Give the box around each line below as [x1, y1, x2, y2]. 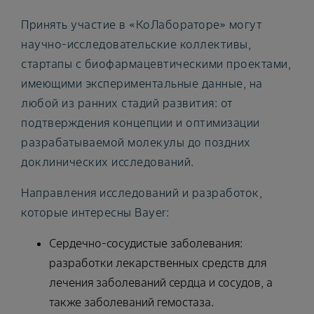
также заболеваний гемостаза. [49, 294, 214, 309]
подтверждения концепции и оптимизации [21, 115, 260, 130]
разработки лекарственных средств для [49, 255, 266, 270]
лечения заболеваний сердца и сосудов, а [49, 275, 273, 289]
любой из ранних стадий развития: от [21, 95, 233, 110]
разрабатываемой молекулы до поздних [21, 135, 251, 149]
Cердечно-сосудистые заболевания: [49, 235, 243, 250]
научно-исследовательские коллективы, [21, 36, 251, 51]
